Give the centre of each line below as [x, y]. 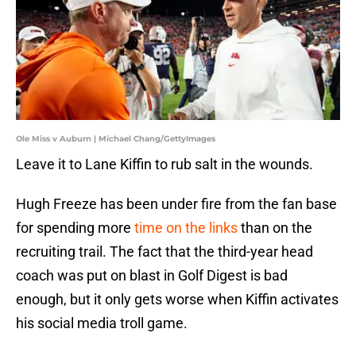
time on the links [186, 228]
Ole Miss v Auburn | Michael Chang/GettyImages [116, 139]
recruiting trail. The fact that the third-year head [164, 252]
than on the [275, 228]
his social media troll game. [103, 323]
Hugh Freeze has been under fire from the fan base [176, 204]
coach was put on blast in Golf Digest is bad [152, 276]
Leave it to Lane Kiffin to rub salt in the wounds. [164, 164]
